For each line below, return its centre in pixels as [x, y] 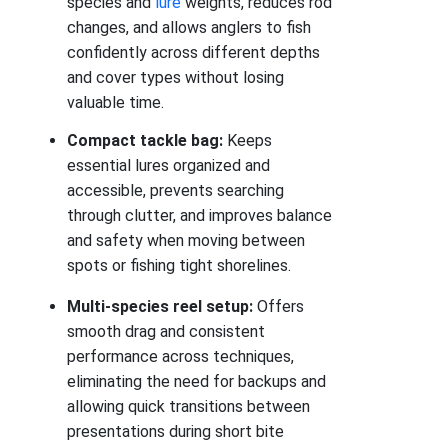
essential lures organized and [169, 166]
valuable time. [116, 102]
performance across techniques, [181, 357]
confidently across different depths [194, 52]
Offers [279, 307]
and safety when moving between [186, 241]
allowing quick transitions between [189, 407]
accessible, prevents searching [176, 191]
